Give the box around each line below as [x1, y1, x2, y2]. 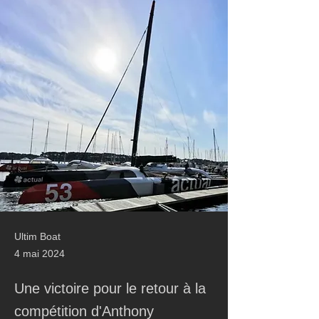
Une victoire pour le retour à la [14, 281, 206, 296]
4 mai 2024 [14, 248, 65, 259]
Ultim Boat [14, 231, 61, 242]
